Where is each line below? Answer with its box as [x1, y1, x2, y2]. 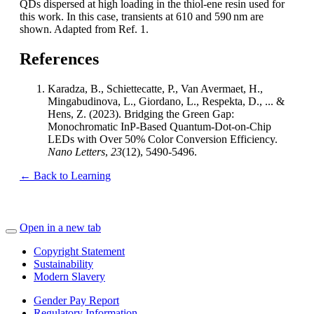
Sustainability [34, 257, 93, 270]
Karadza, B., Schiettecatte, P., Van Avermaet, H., [48, 82, 263, 95]
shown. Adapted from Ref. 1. [20, 22, 149, 35]
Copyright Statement [34, 245, 125, 257]
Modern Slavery [34, 270, 105, 282]
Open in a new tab [20, 221, 101, 233]
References [20, 49, 99, 68]
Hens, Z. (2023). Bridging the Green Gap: [48, 107, 234, 120]
